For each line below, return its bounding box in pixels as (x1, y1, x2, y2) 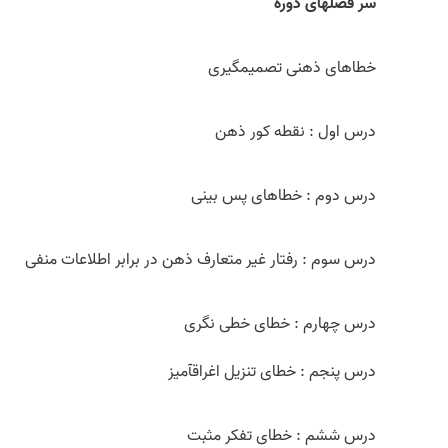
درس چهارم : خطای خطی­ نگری (184, 311, 376, 337)
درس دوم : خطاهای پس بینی (191, 183, 376, 209)
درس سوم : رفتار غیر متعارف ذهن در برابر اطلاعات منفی (25, 247, 376, 273)
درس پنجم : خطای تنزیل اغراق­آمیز (168, 359, 376, 385)
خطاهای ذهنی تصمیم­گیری (208, 55, 376, 81)
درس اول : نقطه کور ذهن (215, 119, 376, 145)
